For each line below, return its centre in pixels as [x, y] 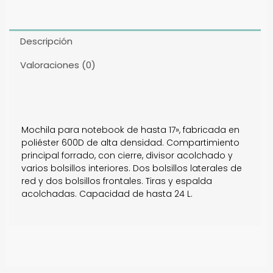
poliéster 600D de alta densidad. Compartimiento [130, 142]
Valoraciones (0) [58, 65]
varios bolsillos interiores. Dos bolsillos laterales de [132, 168]
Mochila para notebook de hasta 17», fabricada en [130, 129]
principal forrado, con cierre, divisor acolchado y [127, 155]
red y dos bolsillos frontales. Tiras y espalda [117, 181]
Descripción [46, 41]
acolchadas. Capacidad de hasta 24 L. [107, 193]
